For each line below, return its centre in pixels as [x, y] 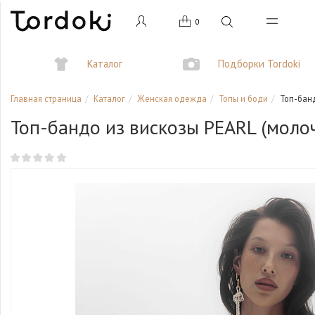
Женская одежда [172, 98]
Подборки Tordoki [259, 64]
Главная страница [46, 98]
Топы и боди [243, 98]
